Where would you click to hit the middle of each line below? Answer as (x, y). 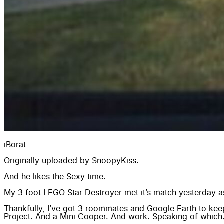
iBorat (15, 145)
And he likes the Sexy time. (55, 177)
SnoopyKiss (114, 161)
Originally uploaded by (48, 161)
